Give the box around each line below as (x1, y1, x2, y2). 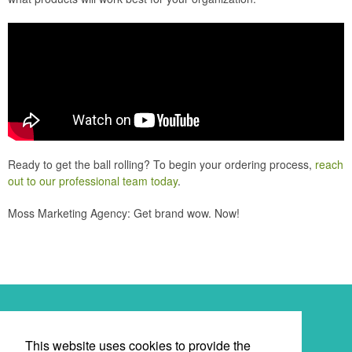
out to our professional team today (8, 172, 178, 189)
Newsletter (17, 315, 98, 339)
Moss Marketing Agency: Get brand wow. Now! (8, 204, 240, 221)
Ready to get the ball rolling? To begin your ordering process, (8, 156, 315, 172)
